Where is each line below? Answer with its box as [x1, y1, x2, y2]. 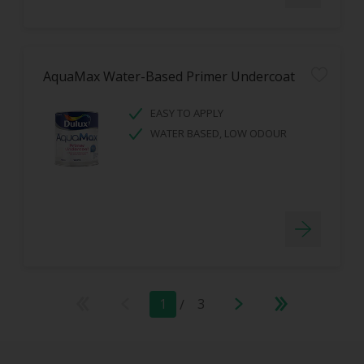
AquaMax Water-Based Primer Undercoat [43, 67, 295, 85]
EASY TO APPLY [150, 106, 223, 120]
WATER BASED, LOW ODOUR [150, 126, 287, 141]
